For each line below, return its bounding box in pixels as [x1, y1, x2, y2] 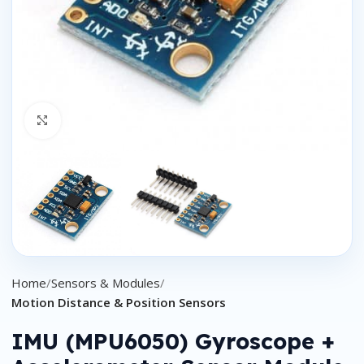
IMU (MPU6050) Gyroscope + [11, 327, 335, 356]
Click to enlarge [60, 112, 149, 128]
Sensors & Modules [51, 275, 160, 292]
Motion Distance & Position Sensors [11, 294, 226, 311]
